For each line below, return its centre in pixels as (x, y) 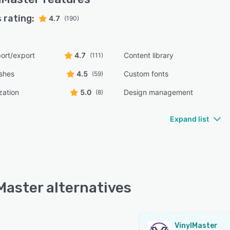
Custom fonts (146, 74)
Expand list (189, 119)
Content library (149, 55)
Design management (159, 92)
